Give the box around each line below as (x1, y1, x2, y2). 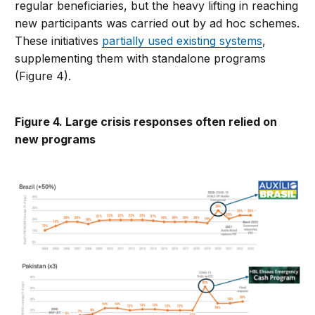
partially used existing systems (102, 33, 263, 48)
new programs (15, 131, 96, 146)
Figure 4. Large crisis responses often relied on (15, 114, 278, 129)
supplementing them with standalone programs (15, 51, 266, 65)
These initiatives (15, 33, 103, 48)
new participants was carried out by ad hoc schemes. (15, 15, 300, 30)
